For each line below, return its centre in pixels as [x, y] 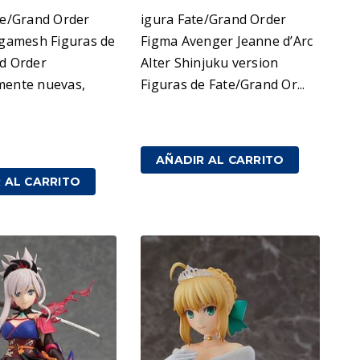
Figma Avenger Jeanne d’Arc [227, 41]
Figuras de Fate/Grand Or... [223, 84]
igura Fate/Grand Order [214, 19]
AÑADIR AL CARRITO [220, 160]
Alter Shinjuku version [210, 62]
